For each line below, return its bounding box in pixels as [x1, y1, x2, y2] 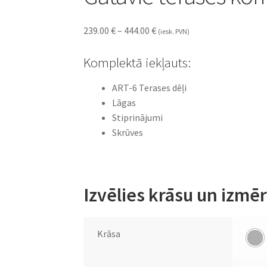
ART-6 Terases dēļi [112, 82, 187, 94]
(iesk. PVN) [158, 27, 190, 36]
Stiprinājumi [112, 111, 163, 124]
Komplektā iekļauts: [83, 54, 191, 71]
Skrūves [112, 126, 144, 139]
